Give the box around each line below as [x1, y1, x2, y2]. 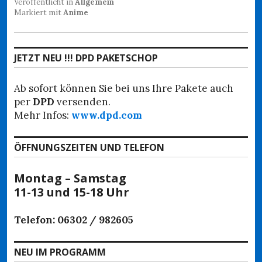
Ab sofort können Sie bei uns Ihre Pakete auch [14, 81, 233, 95]
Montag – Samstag [14, 170, 126, 186]
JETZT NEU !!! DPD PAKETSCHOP [14, 51, 158, 64]
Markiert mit [14, 7, 63, 18]
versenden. [54, 95, 111, 108]
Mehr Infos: [14, 108, 71, 122]
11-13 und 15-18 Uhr [14, 184, 129, 200]
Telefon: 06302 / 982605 [14, 213, 133, 226]
